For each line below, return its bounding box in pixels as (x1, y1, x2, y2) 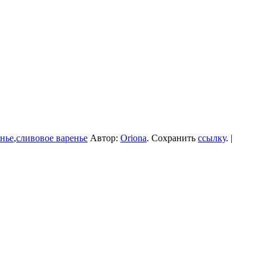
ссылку (198, 132, 226, 143)
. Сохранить (147, 132, 198, 143)
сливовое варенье (16, 132, 88, 143)
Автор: (88, 132, 120, 143)
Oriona (120, 132, 147, 143)
